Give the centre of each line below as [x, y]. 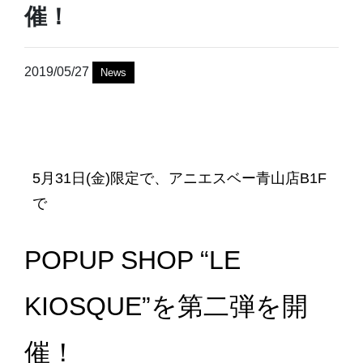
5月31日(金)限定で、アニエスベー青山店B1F [179, 179]
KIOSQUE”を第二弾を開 [166, 307]
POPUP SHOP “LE [132, 261]
